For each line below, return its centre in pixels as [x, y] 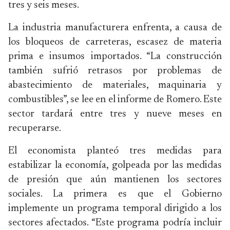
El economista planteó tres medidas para [115, 151]
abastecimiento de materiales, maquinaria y [115, 85]
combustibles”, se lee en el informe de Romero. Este [115, 100]
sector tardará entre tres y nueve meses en [115, 114]
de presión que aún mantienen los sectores [115, 180]
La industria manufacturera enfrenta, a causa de [115, 28]
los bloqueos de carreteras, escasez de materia [115, 42]
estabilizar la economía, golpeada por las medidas [115, 165]
